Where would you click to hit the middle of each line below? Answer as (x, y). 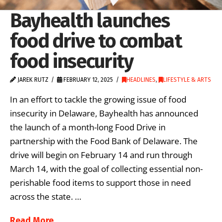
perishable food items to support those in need (100, 183)
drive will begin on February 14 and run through (101, 155)
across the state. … (46, 197)
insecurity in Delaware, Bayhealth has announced (104, 113)
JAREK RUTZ (32, 80)
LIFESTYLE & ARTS (187, 80)
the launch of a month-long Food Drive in (88, 127)
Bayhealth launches (90, 20)
